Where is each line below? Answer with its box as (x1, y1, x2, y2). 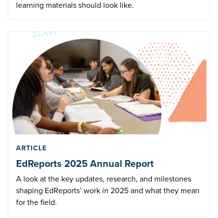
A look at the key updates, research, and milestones (16, 173, 191, 184)
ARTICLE (16, 143, 47, 153)
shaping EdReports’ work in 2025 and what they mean (16, 184, 200, 196)
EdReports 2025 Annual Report (16, 156, 154, 171)
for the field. (16, 196, 57, 208)
